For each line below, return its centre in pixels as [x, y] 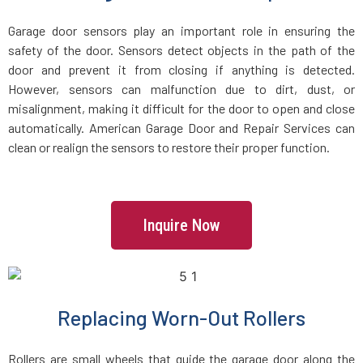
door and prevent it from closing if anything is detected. [181, 70]
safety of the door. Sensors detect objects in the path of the [181, 50]
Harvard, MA [71, 241]
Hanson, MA [70, 194]
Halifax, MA [69, 53]
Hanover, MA [72, 147]
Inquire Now [181, 225]
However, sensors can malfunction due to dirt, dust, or [181, 89]
